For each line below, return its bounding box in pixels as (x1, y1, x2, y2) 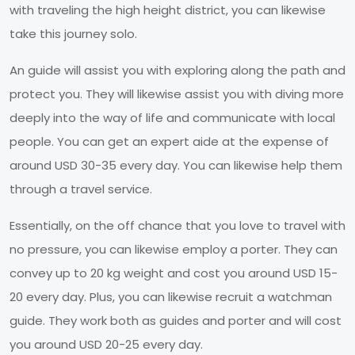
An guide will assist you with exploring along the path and (10, 61, 345, 78)
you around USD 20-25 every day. (10, 335, 203, 353)
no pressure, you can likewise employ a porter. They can (10, 240, 338, 258)
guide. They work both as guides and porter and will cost (10, 311, 342, 329)
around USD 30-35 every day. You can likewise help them (10, 156, 342, 174)
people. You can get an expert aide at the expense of (10, 132, 329, 150)
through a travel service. (10, 180, 152, 197)
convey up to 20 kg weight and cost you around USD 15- (10, 264, 338, 281)
